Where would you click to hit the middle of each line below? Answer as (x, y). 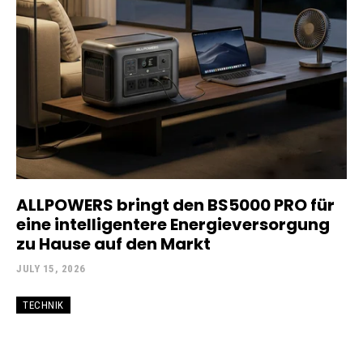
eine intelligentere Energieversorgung (173, 224)
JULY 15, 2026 (51, 268)
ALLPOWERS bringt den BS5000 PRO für (175, 205)
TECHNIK (43, 305)
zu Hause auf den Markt (113, 243)
